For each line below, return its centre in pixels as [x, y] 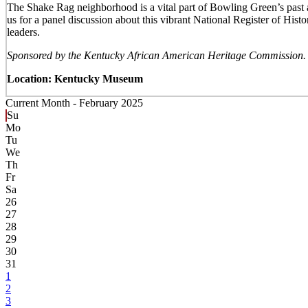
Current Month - [42, 103]
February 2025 [111, 103]
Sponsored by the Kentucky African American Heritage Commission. [156, 55]
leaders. [23, 32]
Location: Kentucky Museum [76, 78]
